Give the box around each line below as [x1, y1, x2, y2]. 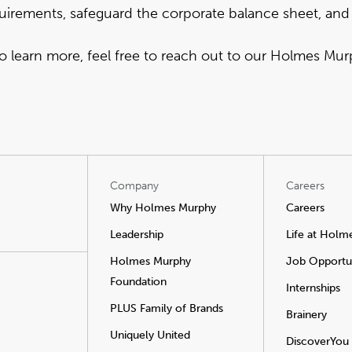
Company [110, 179, 159, 192]
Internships [286, 281, 340, 295]
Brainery [286, 308, 327, 321]
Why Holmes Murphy [110, 201, 216, 214]
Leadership [110, 228, 163, 241]
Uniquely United [110, 328, 190, 342]
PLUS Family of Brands [110, 302, 223, 315]
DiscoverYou [286, 335, 349, 348]
